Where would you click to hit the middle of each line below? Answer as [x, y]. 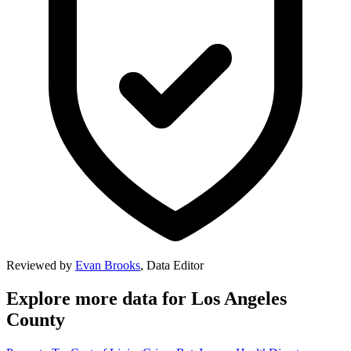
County [36, 320]
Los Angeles [239, 299]
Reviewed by [41, 266]
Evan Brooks [108, 266]
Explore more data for [99, 299]
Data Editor [175, 266]
